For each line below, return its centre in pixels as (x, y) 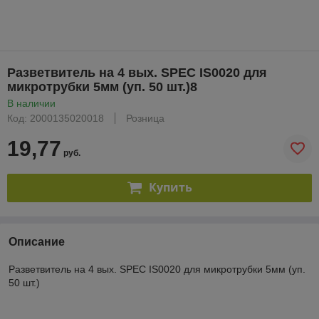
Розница (145, 118)
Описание (37, 241)
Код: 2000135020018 (56, 118)
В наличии (31, 103)
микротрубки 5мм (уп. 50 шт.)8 (102, 87)
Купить (170, 188)
